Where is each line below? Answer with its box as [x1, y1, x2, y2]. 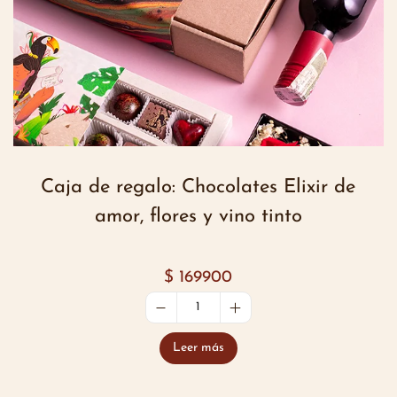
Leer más [172, 341, 224, 355]
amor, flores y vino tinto [94, 206, 302, 228]
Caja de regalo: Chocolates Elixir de [41, 177, 356, 198]
